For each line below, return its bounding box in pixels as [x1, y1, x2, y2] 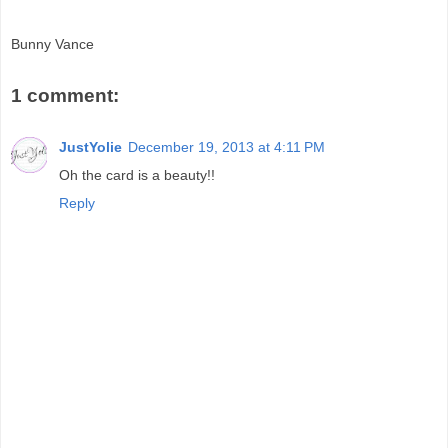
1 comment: [11, 84, 119, 106]
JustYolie [59, 139, 122, 156]
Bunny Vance [11, 36, 94, 53]
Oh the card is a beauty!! [59, 167, 215, 184]
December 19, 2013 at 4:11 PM [128, 139, 325, 156]
